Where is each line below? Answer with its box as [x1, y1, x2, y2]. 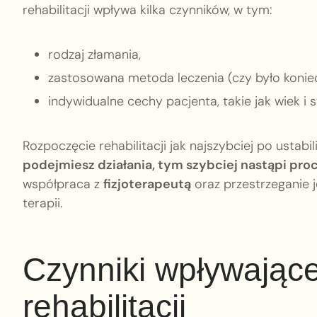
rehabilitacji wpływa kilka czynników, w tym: [23, 1, 272, 18]
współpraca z [23, 175, 103, 192]
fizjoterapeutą [103, 175, 191, 192]
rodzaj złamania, [48, 46, 141, 63]
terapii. [23, 195, 62, 212]
